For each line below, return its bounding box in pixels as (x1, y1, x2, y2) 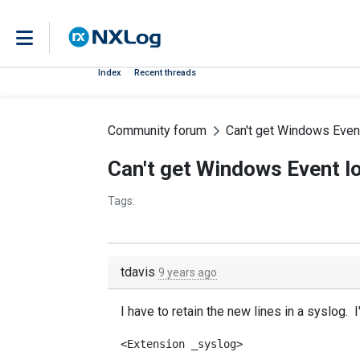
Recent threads (134, 67, 196, 78)
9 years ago (158, 266, 217, 279)
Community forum (108, 123, 207, 138)
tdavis (121, 264, 158, 280)
